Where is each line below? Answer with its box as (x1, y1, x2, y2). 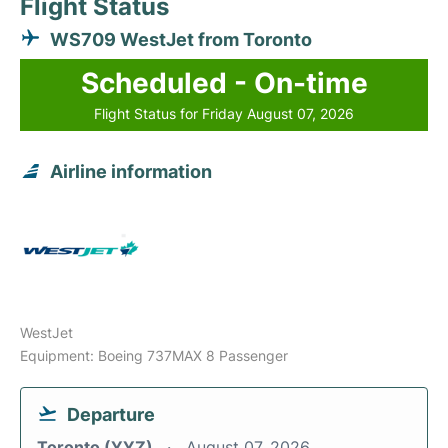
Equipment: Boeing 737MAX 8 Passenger (20, 347, 288, 365)
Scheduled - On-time (80, 66, 368, 101)
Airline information (50, 161, 212, 183)
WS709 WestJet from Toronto (50, 29, 312, 51)
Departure (67, 404, 155, 426)
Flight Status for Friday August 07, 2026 (94, 105, 354, 123)
